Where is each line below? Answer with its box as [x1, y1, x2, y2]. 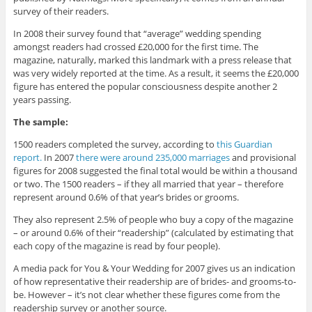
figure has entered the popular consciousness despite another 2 [13, 80, 277, 93]
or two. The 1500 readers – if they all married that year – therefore [13, 178, 283, 191]
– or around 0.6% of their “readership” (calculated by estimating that [13, 226, 294, 240]
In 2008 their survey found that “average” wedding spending [13, 27, 261, 40]
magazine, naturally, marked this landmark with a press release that [13, 54, 292, 67]
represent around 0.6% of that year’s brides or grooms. [13, 191, 241, 204]
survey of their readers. [13, 5, 111, 18]
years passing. [13, 93, 71, 107]
